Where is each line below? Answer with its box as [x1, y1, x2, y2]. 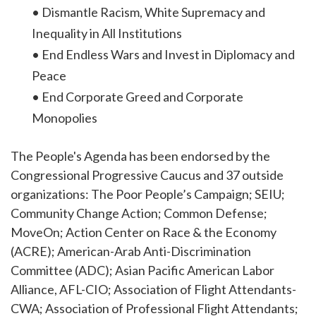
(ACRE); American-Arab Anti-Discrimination [11, 243, 251, 259]
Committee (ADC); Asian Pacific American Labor [11, 262, 274, 278]
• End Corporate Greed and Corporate [32, 89, 243, 105]
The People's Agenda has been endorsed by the [11, 147, 270, 164]
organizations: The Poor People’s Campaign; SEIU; [11, 186, 285, 202]
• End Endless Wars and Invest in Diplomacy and [32, 47, 295, 63]
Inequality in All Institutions [32, 25, 182, 42]
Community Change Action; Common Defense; [11, 205, 267, 221]
